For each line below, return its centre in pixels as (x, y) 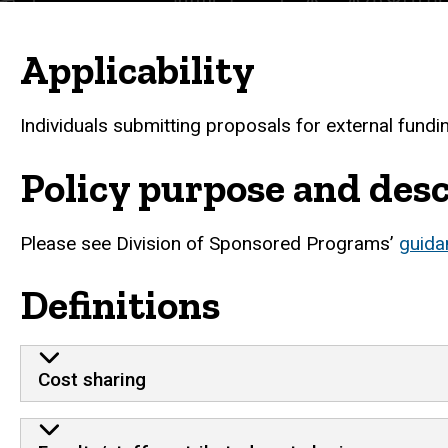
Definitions (120, 305)
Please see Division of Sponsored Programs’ (209, 243)
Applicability (137, 70)
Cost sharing (91, 379)
